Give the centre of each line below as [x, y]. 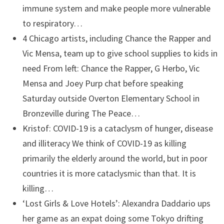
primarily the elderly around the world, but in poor [115, 158]
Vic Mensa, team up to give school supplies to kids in [120, 53]
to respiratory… [52, 23]
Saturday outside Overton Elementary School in [111, 98]
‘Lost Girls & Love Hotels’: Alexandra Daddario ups [116, 203]
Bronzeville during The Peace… [81, 113]
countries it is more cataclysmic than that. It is [109, 173]
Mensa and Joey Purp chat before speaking [103, 83]
